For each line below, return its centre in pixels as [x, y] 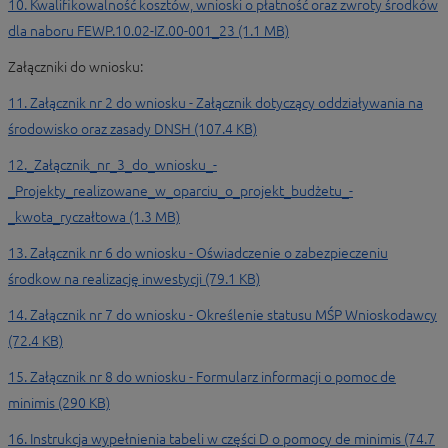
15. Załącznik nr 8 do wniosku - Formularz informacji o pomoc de [202, 377]
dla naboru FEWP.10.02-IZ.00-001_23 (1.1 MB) [148, 31]
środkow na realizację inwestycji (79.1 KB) [134, 279]
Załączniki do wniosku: [75, 67]
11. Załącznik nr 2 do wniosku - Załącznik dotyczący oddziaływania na [215, 103]
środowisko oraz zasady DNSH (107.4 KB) [132, 129]
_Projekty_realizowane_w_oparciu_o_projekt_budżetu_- [180, 191]
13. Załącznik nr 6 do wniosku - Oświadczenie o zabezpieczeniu [198, 253]
